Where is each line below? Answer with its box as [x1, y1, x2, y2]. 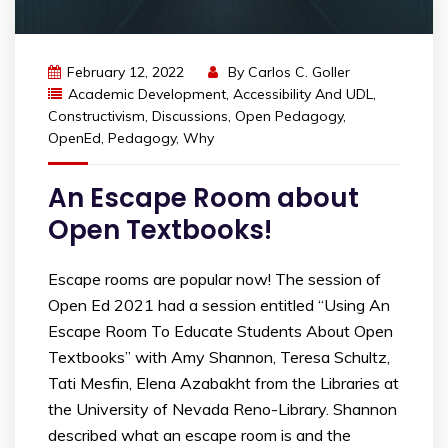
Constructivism [48, 107, 145, 126]
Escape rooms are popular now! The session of [48, 269, 381, 290]
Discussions [152, 107, 228, 126]
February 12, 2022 [67, 63, 184, 82]
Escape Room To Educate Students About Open [48, 321, 393, 342]
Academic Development [68, 85, 226, 104]
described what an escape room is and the [48, 425, 351, 446]
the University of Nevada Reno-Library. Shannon [48, 399, 397, 420]
